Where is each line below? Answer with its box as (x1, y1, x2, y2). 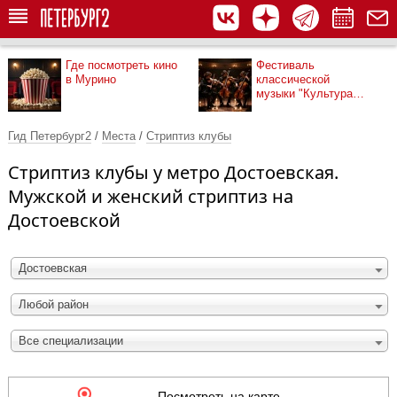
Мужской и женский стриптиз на (8, 184, 293, 208)
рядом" (256, 101, 294, 114)
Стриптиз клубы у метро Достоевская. (8, 160, 339, 184)
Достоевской (8, 208, 121, 232)
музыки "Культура (256, 87, 353, 100)
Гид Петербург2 (8, 129, 91, 143)
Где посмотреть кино (66, 58, 177, 72)
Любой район (19, 298, 89, 311)
